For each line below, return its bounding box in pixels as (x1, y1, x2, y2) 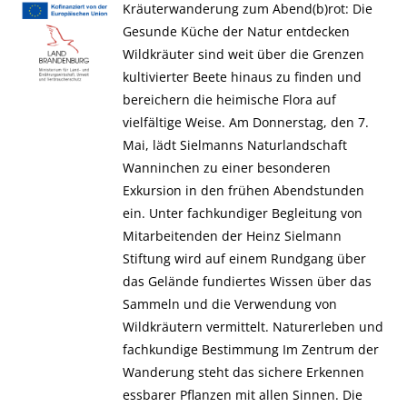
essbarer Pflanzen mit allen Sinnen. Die (122, 386, 362, 403)
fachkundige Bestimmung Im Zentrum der (122, 341, 379, 358)
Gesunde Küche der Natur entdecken (122, 23, 350, 40)
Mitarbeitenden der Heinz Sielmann (122, 227, 342, 244)
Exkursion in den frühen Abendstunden (122, 182, 364, 199)
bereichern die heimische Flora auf (122, 91, 336, 108)
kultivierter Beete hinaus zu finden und (122, 68, 362, 85)
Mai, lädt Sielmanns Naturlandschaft (122, 136, 347, 154)
